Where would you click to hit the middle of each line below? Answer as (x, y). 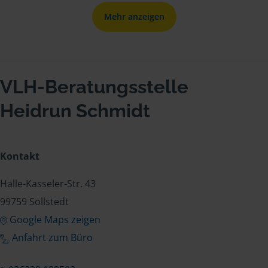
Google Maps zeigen (55, 219)
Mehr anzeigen (134, 16)
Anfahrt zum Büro (52, 237)
